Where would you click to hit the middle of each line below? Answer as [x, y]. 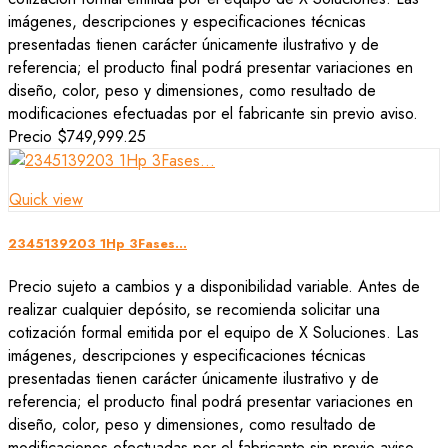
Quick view [46, 199]
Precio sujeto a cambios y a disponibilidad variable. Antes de [214, 287]
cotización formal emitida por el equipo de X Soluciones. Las [213, 333]
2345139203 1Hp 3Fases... [97, 243]
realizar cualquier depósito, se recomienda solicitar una [194, 310]
